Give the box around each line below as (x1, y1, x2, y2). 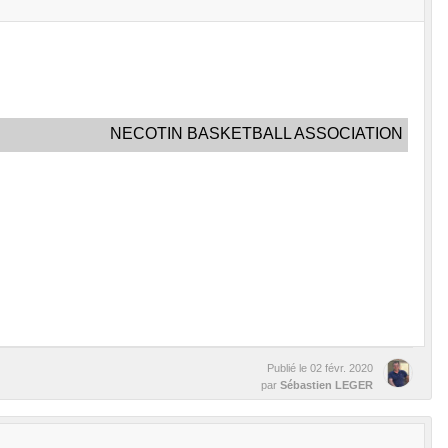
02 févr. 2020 (310, 361, 373, 374)
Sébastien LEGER (280, 378, 373, 391)
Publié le (267, 361, 310, 374)
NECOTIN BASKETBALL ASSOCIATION (110, 124, 403, 142)
